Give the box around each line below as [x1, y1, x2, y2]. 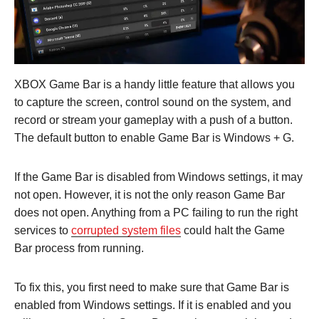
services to [14, 224, 71, 236]
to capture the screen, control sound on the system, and [14, 95, 291, 108]
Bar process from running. [14, 241, 144, 254]
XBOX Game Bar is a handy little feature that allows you [14, 78, 295, 90]
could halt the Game [181, 224, 285, 236]
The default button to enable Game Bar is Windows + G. [14, 131, 294, 144]
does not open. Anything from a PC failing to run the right [14, 206, 298, 219]
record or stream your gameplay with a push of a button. [14, 113, 293, 126]
